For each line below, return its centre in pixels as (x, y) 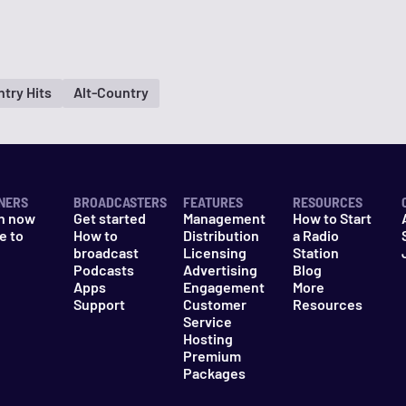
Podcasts (104, 270)
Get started (110, 218)
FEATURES (213, 202)
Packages (214, 373)
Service (207, 321)
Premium (212, 356)
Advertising (220, 270)
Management (224, 218)
